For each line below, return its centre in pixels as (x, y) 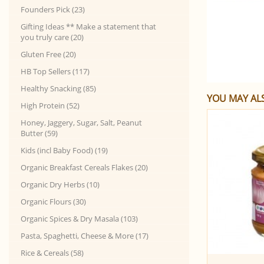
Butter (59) (39, 133)
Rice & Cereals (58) (52, 253)
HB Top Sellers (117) (55, 71)
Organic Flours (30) (53, 202)
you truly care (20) (52, 37)
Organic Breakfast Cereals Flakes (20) (84, 167)
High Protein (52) (50, 105)
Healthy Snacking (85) (58, 88)
